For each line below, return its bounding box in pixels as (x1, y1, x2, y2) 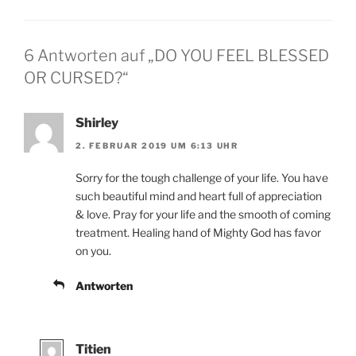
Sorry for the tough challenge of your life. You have (75, 170, 328, 184)
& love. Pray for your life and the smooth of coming (75, 207, 331, 221)
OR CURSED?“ (24, 68, 129, 88)
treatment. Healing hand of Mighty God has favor (75, 225, 321, 239)
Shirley (75, 115, 118, 131)
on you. (75, 243, 111, 257)
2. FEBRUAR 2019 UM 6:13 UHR (75, 140, 239, 150)
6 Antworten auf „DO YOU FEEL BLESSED (24, 46, 329, 66)
